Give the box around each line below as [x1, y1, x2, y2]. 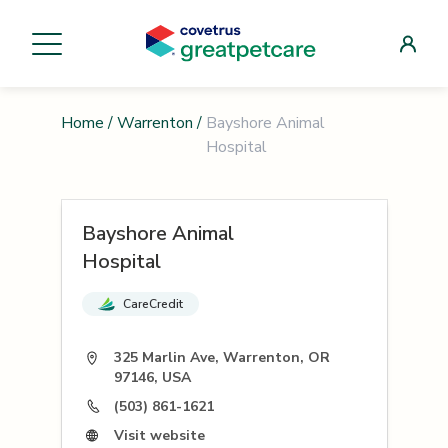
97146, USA [113, 368, 191, 388]
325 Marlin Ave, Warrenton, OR [113, 348, 330, 368]
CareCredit [122, 296, 183, 313]
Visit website [113, 425, 205, 445]
